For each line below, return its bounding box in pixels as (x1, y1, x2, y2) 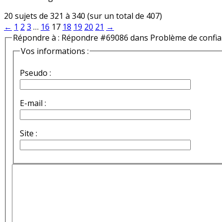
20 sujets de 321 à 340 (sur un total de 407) (4, 10, 162, 21)
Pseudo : (20, 67, 51, 78)
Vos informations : (21, 46, 89, 57)
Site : (20, 128, 37, 139)
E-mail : (20, 98, 46, 109)
